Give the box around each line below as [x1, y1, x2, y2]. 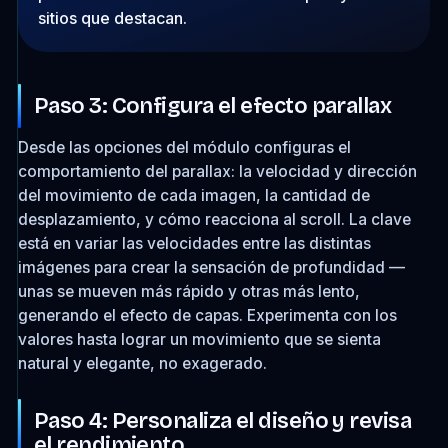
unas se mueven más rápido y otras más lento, [17, 281, 360, 301]
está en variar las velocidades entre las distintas [17, 233, 371, 253]
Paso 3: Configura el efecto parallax [33, 92, 392, 119]
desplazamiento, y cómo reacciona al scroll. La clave [17, 209, 411, 229]
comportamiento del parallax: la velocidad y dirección [17, 161, 417, 181]
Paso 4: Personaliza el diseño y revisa [33, 408, 412, 434]
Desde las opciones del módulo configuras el [17, 137, 351, 157]
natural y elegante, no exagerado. [17, 353, 267, 373]
